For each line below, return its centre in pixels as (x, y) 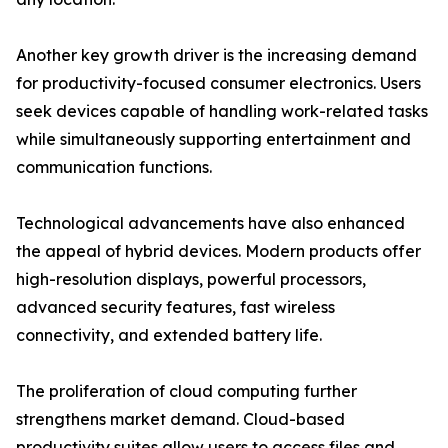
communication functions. (114, 167)
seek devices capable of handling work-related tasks (222, 111)
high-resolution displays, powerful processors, (191, 279)
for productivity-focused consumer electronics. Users (218, 83)
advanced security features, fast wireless (175, 307)
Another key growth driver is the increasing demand (216, 55)
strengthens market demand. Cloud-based (180, 419)
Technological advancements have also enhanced (210, 223)
